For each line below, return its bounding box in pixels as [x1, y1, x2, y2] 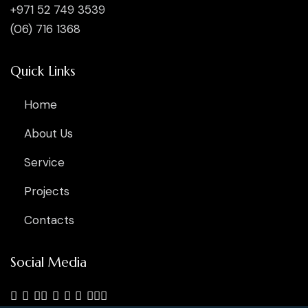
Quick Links [10, 63, 76, 80]
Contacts [24, 212, 75, 228]
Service [24, 155, 65, 170]
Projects [24, 184, 70, 199]
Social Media [10, 254, 87, 271]
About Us [24, 126, 74, 141]
